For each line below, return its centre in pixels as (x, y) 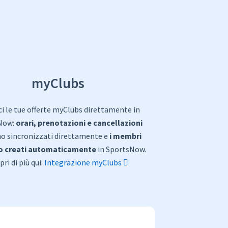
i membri (125, 136)
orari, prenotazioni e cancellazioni (79, 123)
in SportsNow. (121, 149)
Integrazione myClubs (84, 163)
